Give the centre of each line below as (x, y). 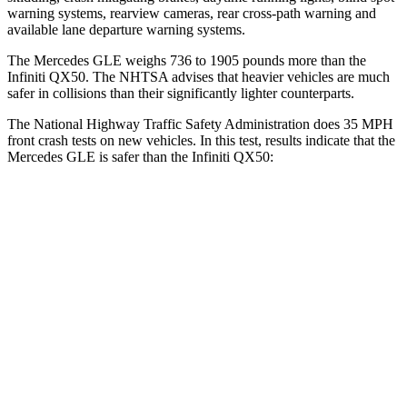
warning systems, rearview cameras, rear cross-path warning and (192, 13)
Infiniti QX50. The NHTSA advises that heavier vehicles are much (199, 76)
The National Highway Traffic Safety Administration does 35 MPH (200, 124)
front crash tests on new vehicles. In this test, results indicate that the (201, 140)
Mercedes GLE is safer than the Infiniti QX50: (140, 156)
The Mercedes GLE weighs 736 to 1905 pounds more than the (187, 60)
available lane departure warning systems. (126, 29)
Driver (261, 298)
